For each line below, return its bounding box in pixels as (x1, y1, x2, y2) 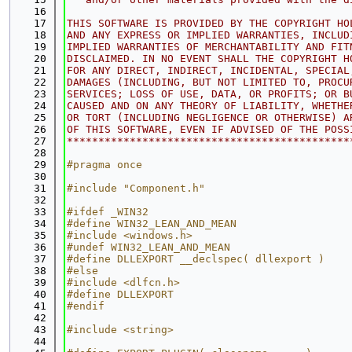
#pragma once (67, 159, 142, 170)
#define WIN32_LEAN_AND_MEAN (67, 218, 236, 229)
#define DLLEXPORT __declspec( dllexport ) (67, 253, 324, 265)
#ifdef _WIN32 (67, 206, 148, 218)
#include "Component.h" (67, 182, 205, 194)
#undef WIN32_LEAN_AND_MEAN (67, 241, 230, 253)
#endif (67, 300, 104, 312)
